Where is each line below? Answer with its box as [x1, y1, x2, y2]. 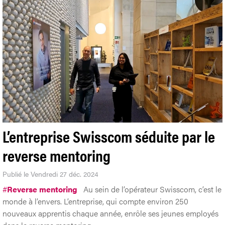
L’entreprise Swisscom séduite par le [3, 125, 215, 148]
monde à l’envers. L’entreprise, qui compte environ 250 [3, 195, 188, 207]
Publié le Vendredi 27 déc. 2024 [3, 169, 98, 179]
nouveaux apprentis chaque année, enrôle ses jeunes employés [3, 207, 218, 219]
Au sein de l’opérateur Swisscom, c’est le [83, 183, 221, 195]
